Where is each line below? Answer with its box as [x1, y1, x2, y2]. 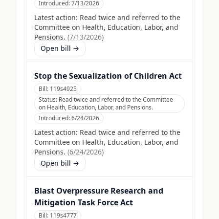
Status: [39, 95, 59, 104]
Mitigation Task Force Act [34, 197, 133, 208]
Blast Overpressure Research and [34, 185, 163, 196]
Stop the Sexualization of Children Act [34, 70, 182, 81]
